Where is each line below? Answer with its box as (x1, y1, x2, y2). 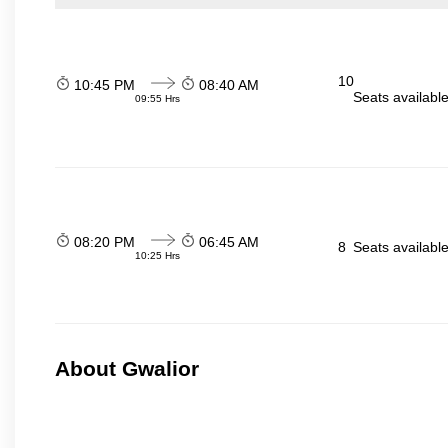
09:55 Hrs (135, 92, 180, 104)
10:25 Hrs (135, 250, 180, 261)
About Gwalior (55, 357, 199, 381)
